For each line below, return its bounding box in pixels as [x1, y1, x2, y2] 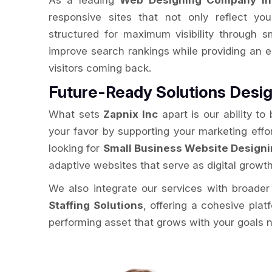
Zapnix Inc [103, 108, 158, 120]
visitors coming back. [49, 62, 151, 74]
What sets [49, 108, 104, 120]
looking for [49, 142, 103, 154]
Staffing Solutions [49, 199, 143, 211]
